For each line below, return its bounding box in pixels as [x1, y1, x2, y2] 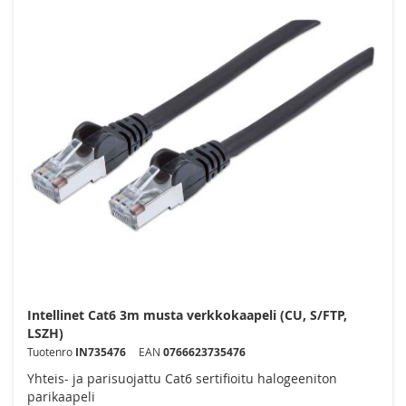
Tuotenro [27, 344, 72, 360]
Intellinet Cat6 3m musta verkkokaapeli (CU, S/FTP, [27, 306, 347, 324]
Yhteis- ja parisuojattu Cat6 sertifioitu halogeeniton [27, 370, 337, 388]
